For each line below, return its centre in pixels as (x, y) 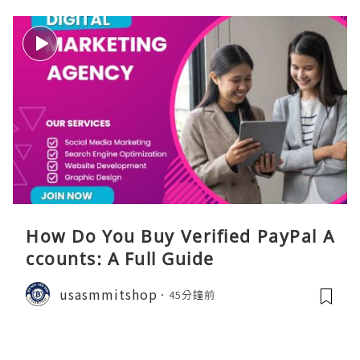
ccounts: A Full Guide (120, 259)
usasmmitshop (108, 294)
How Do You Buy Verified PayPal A (180, 237)
